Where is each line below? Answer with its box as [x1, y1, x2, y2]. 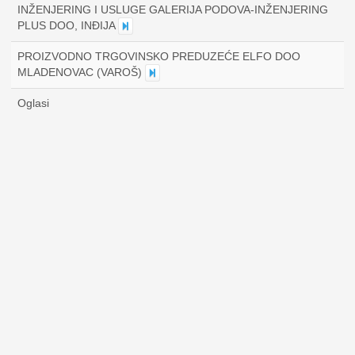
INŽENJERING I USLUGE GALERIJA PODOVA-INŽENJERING [17, 3, 328, 16]
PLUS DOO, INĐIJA [17, 19, 118, 32]
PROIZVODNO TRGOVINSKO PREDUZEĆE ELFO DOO [17, 50, 300, 63]
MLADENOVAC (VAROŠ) [17, 66, 145, 78]
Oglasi [17, 97, 49, 109]
